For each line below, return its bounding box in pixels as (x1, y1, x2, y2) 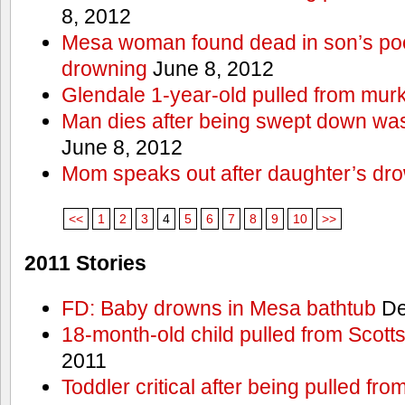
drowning (61, 57, 147, 81)
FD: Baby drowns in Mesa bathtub (61, 297, 376, 320)
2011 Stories (24, 251, 146, 276)
